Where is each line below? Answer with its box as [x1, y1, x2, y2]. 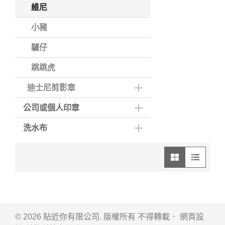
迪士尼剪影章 [27, 83, 75, 92]
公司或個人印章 [23, 103, 79, 112]
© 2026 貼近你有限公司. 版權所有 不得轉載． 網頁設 [15, 212, 204, 221]
